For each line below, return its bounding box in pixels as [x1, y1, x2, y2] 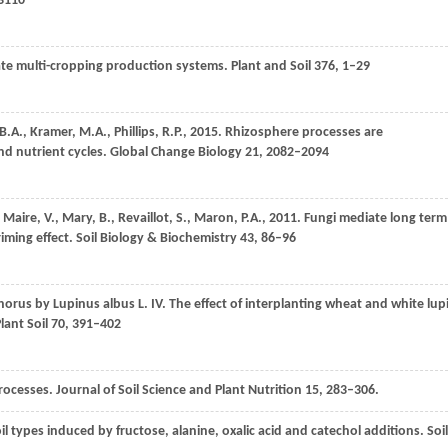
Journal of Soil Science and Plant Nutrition [53, 383, 302, 399]
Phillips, [114, 125, 162, 141]
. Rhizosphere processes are [218, 125, 383, 141]
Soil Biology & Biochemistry [73, 231, 237, 247]
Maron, [194, 211, 241, 227]
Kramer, [30, 125, 79, 141]
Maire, [3, 211, 44, 227]
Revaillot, [118, 211, 176, 227]
